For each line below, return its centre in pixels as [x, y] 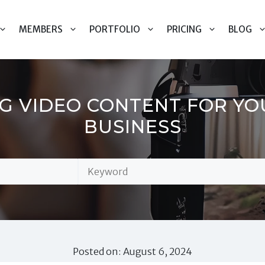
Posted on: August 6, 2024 [132, 251]
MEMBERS [41, 29]
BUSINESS [132, 127]
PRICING [184, 29]
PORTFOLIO [115, 29]
